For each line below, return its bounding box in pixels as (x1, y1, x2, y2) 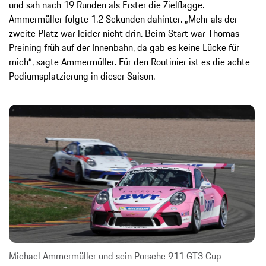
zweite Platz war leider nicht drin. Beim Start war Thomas (9, 26, 239, 40)
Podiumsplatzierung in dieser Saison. (9, 68, 155, 83)
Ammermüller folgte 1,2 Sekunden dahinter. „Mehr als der (9, 11, 237, 26)
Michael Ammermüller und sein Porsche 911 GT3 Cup (9, 249, 221, 264)
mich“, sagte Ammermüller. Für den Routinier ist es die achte (9, 54, 250, 69)
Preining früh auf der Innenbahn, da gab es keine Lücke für (9, 40, 239, 55)
